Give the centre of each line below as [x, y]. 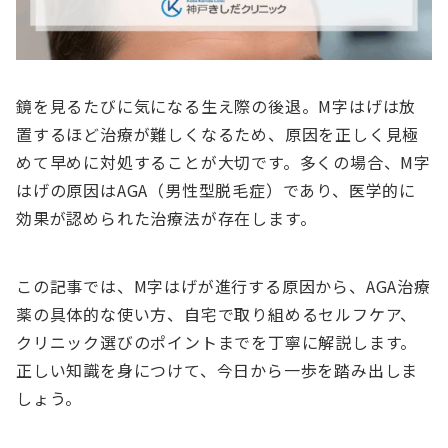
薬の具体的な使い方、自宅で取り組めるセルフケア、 [217, 314]
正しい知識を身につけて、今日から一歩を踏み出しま [217, 370]
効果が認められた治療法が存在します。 [166, 218]
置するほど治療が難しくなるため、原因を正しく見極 [218, 134]
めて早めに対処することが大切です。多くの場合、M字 [223, 162]
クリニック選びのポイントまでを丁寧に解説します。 [217, 342]
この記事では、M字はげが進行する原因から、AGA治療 [223, 286]
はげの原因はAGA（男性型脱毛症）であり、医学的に [216, 190]
